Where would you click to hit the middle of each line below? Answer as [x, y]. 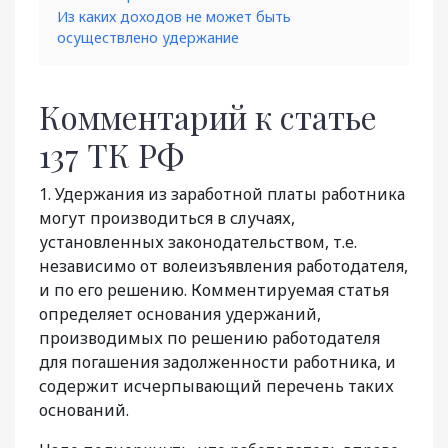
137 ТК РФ [111, 155]
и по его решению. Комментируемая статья [214, 290]
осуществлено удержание [148, 38]
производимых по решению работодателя [209, 338]
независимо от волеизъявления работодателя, [223, 266]
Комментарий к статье [208, 117]
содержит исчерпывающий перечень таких [216, 386]
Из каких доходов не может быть [174, 17]
